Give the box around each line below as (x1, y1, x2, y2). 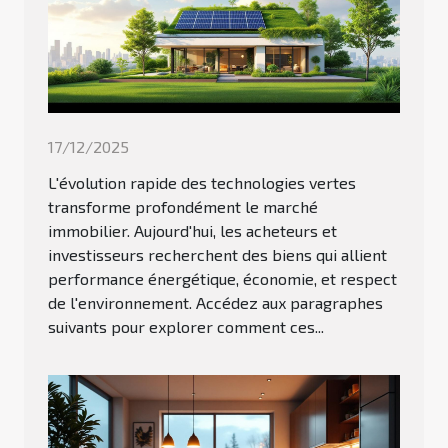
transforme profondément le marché (48, 197, 318, 217)
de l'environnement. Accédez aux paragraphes (48, 293, 383, 313)
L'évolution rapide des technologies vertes (48, 173, 356, 193)
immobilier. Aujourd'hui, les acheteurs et (48, 221, 337, 241)
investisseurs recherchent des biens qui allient (48, 245, 387, 265)
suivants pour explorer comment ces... (48, 317, 324, 337)
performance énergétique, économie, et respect (48, 269, 397, 289)
